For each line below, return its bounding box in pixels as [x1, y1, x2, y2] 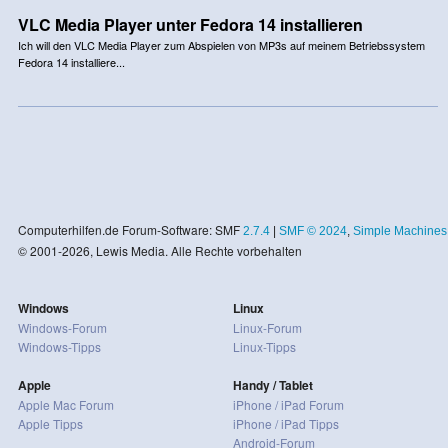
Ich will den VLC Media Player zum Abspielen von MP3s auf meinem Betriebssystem [17, 36, 425, 53]
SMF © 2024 [278, 223, 347, 238]
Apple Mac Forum [17, 395, 114, 413]
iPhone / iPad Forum [232, 395, 344, 413]
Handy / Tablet [232, 375, 313, 394]
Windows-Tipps [17, 337, 101, 355]
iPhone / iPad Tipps [232, 414, 339, 432]
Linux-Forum [232, 318, 302, 336]
